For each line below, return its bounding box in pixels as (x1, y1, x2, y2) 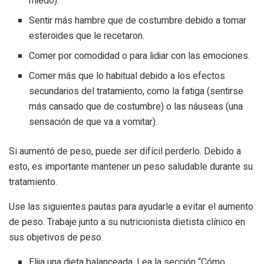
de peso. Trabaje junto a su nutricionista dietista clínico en (9, 216, 245, 228)
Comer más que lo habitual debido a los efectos (29, 69, 226, 84)
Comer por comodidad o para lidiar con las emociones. (29, 49, 250, 64)
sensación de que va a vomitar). (29, 115, 158, 130)
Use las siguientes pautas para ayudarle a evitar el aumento (9, 201, 253, 213)
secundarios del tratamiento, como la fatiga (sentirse (29, 84, 244, 99)
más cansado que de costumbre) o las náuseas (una (29, 100, 243, 114)
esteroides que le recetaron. (29, 29, 145, 44)
